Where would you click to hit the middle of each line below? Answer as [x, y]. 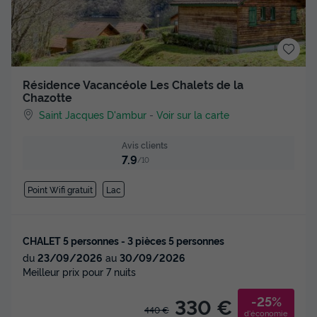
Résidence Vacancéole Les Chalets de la [133, 84]
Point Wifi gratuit [60, 190]
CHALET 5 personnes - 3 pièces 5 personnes [123, 241]
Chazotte [47, 97]
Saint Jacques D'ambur [93, 114]
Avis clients [145, 145]
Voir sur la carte [193, 114]
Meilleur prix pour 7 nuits [79, 272]
